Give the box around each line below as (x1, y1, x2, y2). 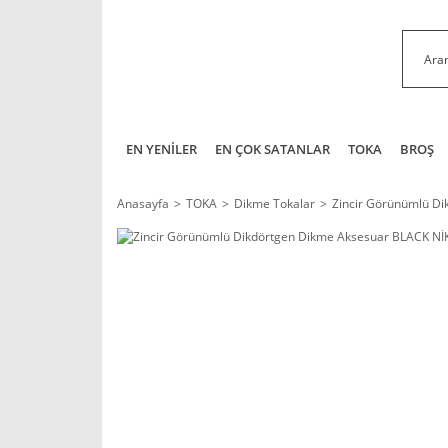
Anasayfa (117, 195, 169, 212)
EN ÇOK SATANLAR (215, 140, 330, 158)
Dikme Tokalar (234, 195, 315, 212)
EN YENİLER (126, 140, 197, 158)
